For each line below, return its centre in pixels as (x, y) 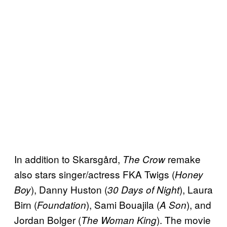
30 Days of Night (143, 190)
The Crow (144, 159)
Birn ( (26, 205)
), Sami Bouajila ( (123, 205)
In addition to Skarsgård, (68, 159)
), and (199, 205)
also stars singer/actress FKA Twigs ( (94, 174)
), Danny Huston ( (69, 190)
